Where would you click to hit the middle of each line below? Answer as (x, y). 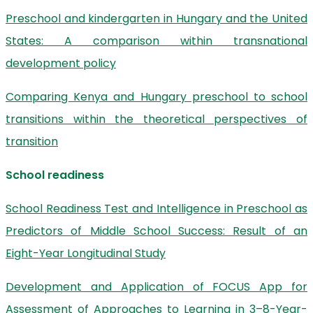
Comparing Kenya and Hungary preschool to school (156, 97)
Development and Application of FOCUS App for (156, 287)
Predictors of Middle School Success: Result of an (156, 231)
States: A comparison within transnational (156, 41)
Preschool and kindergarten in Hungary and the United (156, 19)
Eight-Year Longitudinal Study (86, 253)
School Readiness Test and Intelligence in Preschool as (156, 209)
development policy (61, 63)
